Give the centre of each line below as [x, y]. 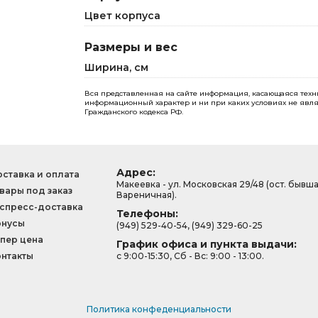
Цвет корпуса [122, 16]
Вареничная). [147, 195]
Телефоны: [147, 214]
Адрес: [136, 172]
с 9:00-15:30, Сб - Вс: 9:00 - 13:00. [190, 256]
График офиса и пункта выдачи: [207, 244]
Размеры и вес [131, 47]
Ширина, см [116, 67]
